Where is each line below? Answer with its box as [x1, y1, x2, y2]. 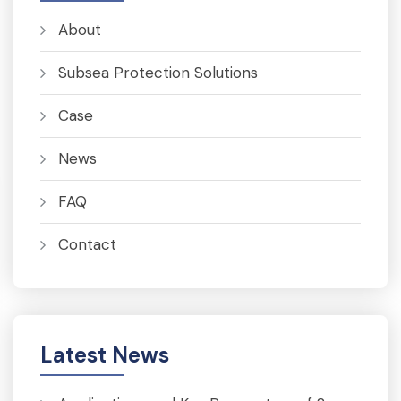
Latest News [40, 341, 169, 369]
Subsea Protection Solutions [58, 63, 258, 82]
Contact [58, 235, 116, 254]
